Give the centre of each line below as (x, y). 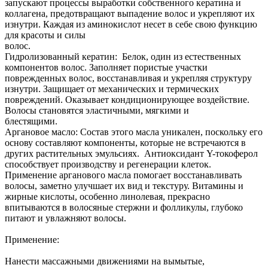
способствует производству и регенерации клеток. (108, 164)
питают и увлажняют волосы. (97, 218)
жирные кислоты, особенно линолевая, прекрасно (107, 196)
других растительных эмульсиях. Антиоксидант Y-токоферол (131, 153)
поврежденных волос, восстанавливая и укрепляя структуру (128, 78)
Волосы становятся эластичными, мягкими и (97, 110)
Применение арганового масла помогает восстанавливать (123, 175)
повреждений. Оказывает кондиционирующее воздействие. (127, 99)
